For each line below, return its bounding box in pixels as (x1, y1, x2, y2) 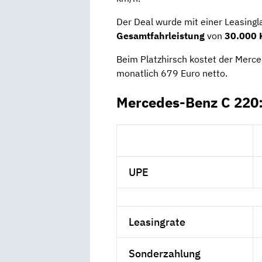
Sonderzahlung (129, 246, 201, 260)
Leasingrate (129, 215, 186, 229)
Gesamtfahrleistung (116, 29, 205, 42)
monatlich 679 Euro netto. (116, 67, 227, 79)
